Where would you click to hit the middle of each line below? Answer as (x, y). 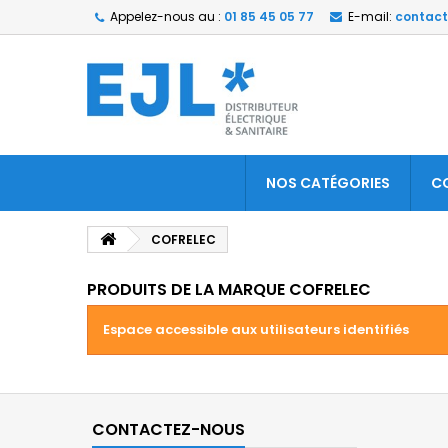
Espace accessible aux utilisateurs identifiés (256, 329)
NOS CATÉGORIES (327, 183)
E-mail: (370, 16)
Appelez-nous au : (165, 16)
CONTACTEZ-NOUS (168, 429)
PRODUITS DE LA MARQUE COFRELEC (229, 289)
